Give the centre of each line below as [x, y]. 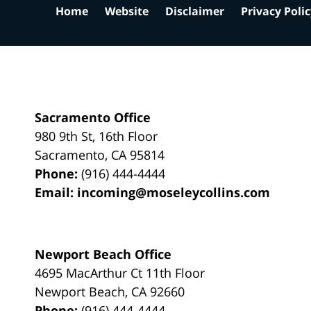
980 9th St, [67, 136]
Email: [56, 192]
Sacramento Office [93, 117]
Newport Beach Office [103, 254]
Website [127, 11]
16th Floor [128, 136]
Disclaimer [195, 11]
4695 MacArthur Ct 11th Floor [120, 272]
